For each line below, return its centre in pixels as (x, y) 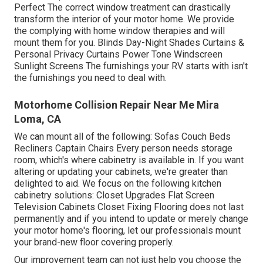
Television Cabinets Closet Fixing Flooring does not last (129, 207)
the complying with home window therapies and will (119, 31)
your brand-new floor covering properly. (94, 242)
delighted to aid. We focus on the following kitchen (118, 184)
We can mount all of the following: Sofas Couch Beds (122, 137)
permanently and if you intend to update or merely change (131, 219)
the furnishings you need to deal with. (90, 78)
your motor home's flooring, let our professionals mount (127, 231)
